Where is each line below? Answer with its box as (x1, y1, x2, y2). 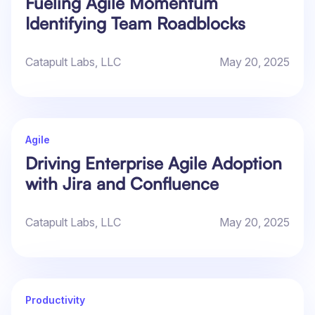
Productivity (25, 294, 85, 307)
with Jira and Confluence (25, 173, 219, 195)
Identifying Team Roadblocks (25, 13, 245, 34)
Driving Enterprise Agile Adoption (25, 153, 282, 174)
